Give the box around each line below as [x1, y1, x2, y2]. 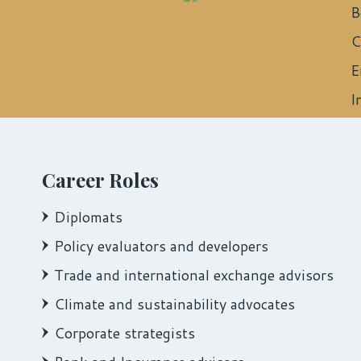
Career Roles [42, 166, 159, 193]
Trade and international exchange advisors [54, 263, 334, 285]
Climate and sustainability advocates [54, 293, 295, 314]
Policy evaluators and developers [54, 234, 268, 256]
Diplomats [54, 205, 122, 227]
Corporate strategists [54, 322, 195, 343]
